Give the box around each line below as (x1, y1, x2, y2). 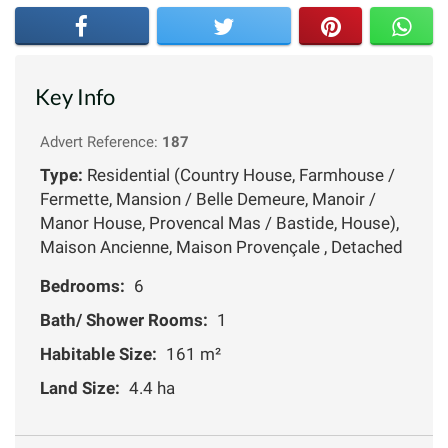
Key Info (35, 82, 115, 110)
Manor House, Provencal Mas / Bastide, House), (40, 212, 399, 233)
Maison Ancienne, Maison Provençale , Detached (40, 236, 403, 257)
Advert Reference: (40, 132, 162, 151)
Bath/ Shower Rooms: (40, 309, 208, 330)
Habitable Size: (40, 343, 157, 364)
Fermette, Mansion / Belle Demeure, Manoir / (40, 188, 376, 209)
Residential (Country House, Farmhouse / (83, 164, 395, 185)
